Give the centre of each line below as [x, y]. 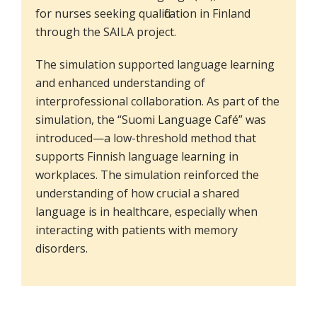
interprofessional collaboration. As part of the [157, 101]
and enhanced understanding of [120, 82]
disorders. [62, 248]
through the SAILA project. [106, 31]
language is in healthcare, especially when [146, 211]
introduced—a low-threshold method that [146, 138]
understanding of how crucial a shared [137, 193]
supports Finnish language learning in [137, 156]
